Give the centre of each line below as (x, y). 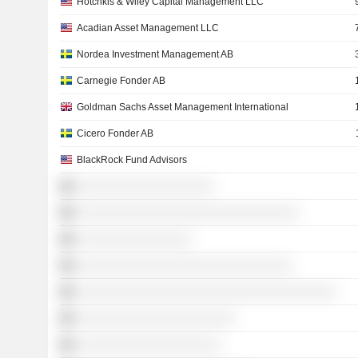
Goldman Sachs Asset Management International (182, 107)
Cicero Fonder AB (115, 133)
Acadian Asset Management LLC (147, 28)
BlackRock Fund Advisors (131, 160)
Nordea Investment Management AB (155, 54)
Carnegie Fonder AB (121, 81)
